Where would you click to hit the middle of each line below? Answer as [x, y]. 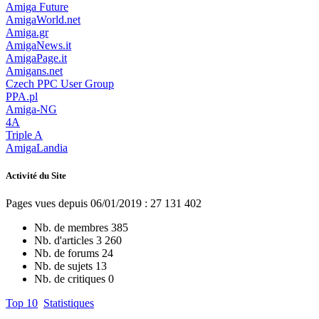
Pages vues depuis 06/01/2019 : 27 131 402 [104, 204]
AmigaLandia [37, 147]
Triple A [24, 135]
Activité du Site [36, 175]
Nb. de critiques [71, 279]
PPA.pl [22, 96]
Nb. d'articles [65, 241]
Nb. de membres [73, 228]
